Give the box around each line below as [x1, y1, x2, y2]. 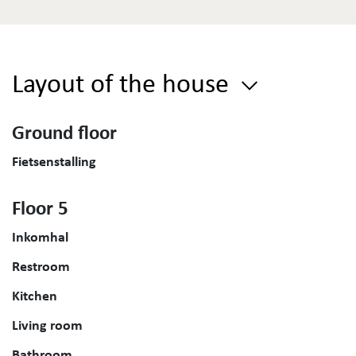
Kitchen [12, 285, 57, 305]
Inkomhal [12, 226, 68, 246]
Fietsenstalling [12, 151, 96, 171]
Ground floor [12, 118, 117, 145]
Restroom [12, 256, 70, 276]
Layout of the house [12, 64, 235, 100]
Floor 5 [12, 194, 68, 221]
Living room [12, 315, 83, 335]
